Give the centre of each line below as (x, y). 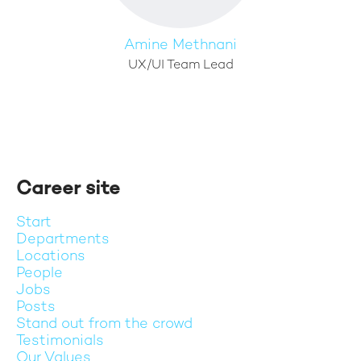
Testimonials (60, 341)
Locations (51, 257)
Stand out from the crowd (104, 324)
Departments (63, 240)
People (39, 274)
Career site (68, 190)
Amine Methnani (180, 46)
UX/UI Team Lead (180, 66)
